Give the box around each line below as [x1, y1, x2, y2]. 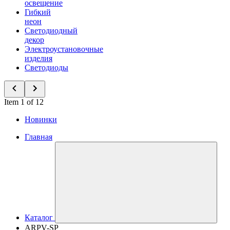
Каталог [25, 213, 53, 222]
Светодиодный [25, 26, 78, 35]
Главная [25, 132, 52, 141]
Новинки [25, 115, 57, 124]
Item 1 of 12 [4, 98, 44, 106]
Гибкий [25, 8, 51, 16]
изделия [25, 54, 52, 63]
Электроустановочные [25, 45, 103, 53]
